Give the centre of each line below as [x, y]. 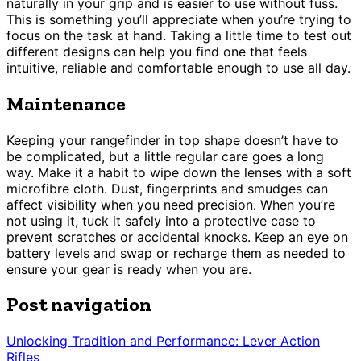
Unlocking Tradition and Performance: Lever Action [163, 341]
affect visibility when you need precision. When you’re [171, 204]
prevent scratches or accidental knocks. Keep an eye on [177, 237]
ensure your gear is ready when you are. [129, 269]
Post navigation [79, 305]
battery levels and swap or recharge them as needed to [176, 253]
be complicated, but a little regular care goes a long [165, 156]
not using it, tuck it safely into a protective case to [161, 220]
